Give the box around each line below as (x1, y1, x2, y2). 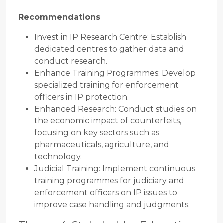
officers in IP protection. (34, 92, 129, 102)
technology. (34, 152, 82, 162)
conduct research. (34, 56, 107, 66)
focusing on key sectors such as (34, 128, 159, 138)
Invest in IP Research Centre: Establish (34, 32, 186, 42)
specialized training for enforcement (34, 80, 179, 90)
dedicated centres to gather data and (34, 44, 184, 54)
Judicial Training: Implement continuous (34, 164, 195, 174)
